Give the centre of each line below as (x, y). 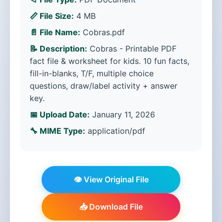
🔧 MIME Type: (57, 131)
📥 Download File (111, 207)
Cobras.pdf (103, 32)
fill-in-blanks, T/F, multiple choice (92, 73)
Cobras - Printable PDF (132, 49)
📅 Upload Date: (60, 114)
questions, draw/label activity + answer (104, 86)
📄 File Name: (55, 32)
